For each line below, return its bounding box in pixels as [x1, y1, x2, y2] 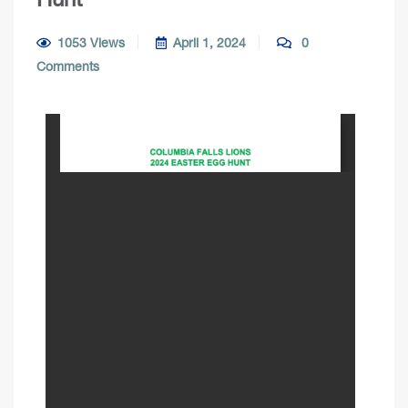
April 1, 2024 [173, 35, 246, 50]
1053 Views [56, 35, 125, 50]
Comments [36, 58, 99, 74]
